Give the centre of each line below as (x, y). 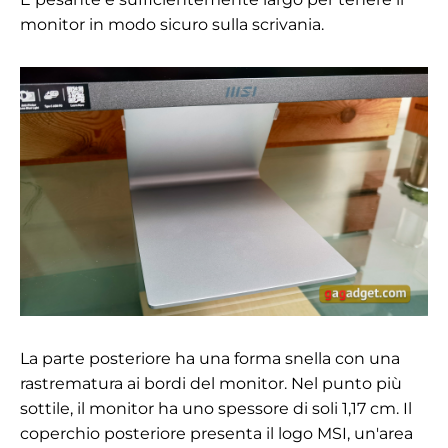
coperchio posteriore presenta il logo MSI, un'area (216, 433)
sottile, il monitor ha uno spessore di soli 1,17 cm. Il (216, 408)
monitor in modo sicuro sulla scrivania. (172, 24)
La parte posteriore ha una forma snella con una (210, 358)
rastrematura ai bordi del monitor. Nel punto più (211, 383)
